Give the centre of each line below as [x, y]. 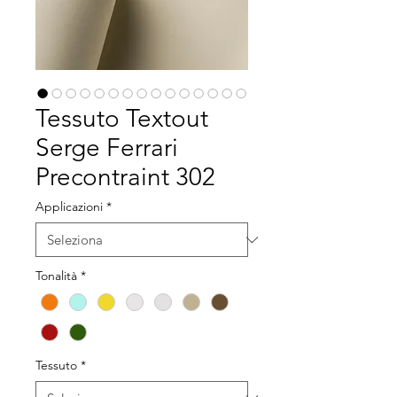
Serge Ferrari [107, 148]
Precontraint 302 [125, 177]
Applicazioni [69, 206]
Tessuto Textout [122, 118]
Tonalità [56, 276]
